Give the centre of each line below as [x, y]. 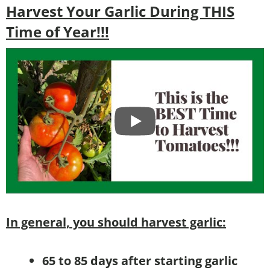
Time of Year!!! [58, 32]
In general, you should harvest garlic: [116, 222]
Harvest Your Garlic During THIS [120, 11]
